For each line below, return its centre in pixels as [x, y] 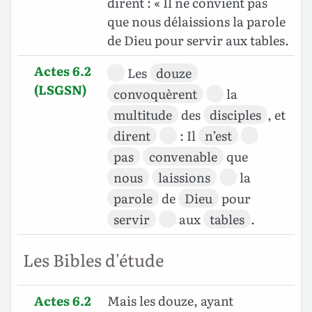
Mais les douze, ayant [170, 301]
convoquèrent [155, 94]
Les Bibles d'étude [93, 260]
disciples [235, 115]
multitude [143, 115]
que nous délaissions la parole [196, 22]
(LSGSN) [60, 90]
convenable [183, 157]
